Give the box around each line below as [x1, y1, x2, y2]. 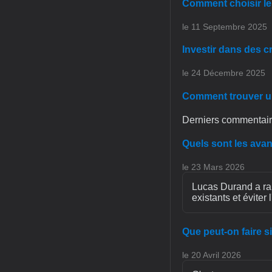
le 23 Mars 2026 [182, 162, 245, 172]
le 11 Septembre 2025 [182, 21, 267, 32]
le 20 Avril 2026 [182, 250, 241, 260]
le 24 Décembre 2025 [182, 68, 265, 78]
